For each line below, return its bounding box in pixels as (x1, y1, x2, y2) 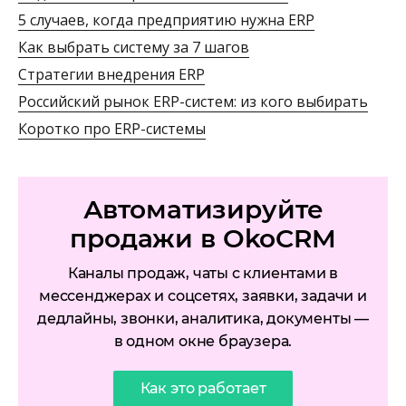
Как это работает (140, 380, 266, 398)
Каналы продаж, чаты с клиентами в (67, 265, 339, 283)
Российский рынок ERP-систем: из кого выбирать (18, 92, 368, 112)
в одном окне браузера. (113, 333, 293, 351)
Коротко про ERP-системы (18, 119, 206, 140)
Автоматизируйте (82, 194, 324, 226)
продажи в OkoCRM (70, 223, 336, 255)
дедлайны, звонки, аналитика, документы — (37, 310, 369, 328)
